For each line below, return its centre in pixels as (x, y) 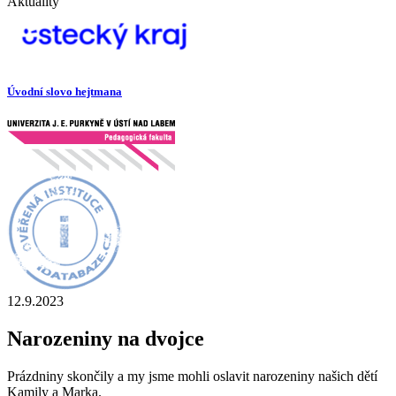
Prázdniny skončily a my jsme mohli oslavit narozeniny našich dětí (192, 377)
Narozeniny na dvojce (106, 339)
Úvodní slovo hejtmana (65, 92)
